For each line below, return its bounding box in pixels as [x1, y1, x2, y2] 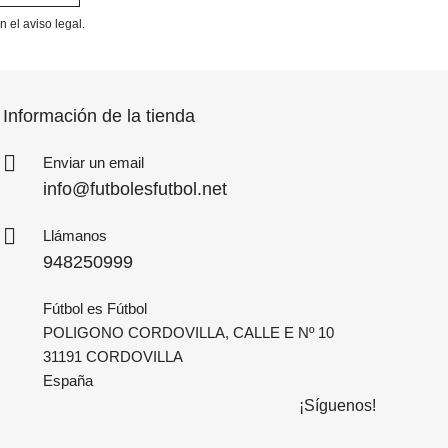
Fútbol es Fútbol [42, 300, 147, 318]
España [42, 372, 93, 390]
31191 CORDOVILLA [42, 348, 183, 366]
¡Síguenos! [299, 397, 376, 415]
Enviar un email [42, 154, 144, 172]
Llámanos [42, 227, 107, 245]
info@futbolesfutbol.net [42, 179, 227, 200]
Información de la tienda [2, 106, 195, 127]
